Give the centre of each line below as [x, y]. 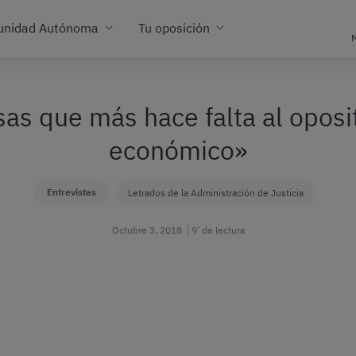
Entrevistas [71, 192]
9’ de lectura [218, 230]
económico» [178, 150]
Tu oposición [174, 27]
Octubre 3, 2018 [147, 230]
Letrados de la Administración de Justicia [215, 192]
